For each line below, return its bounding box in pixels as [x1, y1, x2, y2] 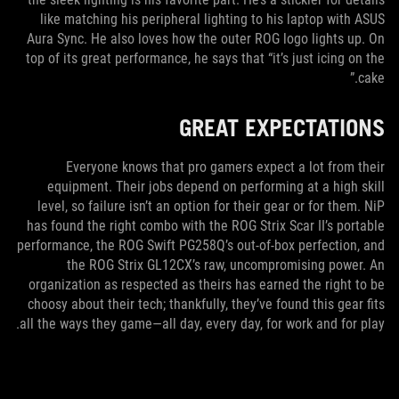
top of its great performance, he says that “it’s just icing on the [26, 49, 385, 67]
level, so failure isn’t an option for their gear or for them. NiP [37, 197, 385, 215]
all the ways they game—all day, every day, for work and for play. [20, 314, 385, 332]
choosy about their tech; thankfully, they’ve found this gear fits [28, 295, 385, 313]
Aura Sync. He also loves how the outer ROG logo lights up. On [27, 29, 385, 47]
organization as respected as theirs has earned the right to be [28, 275, 385, 293]
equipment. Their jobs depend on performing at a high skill [47, 177, 385, 195]
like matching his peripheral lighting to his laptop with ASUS [40, 10, 385, 28]
